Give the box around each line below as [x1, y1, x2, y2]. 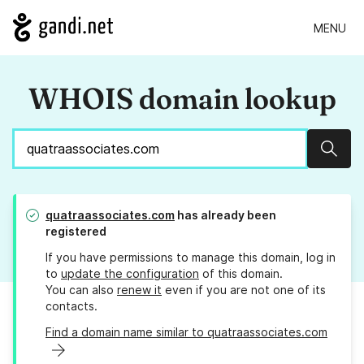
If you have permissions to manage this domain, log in [45, 250, 336, 265]
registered [45, 224, 106, 239]
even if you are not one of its [162, 283, 326, 297]
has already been [175, 208, 276, 223]
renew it [117, 283, 162, 297]
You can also [45, 283, 117, 297]
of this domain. [199, 266, 283, 281]
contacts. [45, 299, 97, 314]
